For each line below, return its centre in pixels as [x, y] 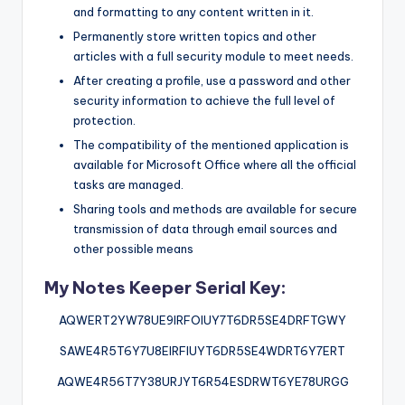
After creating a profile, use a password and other [212, 80]
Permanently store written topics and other [195, 36]
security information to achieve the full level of [204, 100]
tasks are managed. [128, 184]
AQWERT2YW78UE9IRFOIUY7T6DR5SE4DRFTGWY [202, 320]
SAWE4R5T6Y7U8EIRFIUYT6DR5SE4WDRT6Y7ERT [202, 351]
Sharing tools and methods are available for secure [215, 208]
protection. [104, 120]
